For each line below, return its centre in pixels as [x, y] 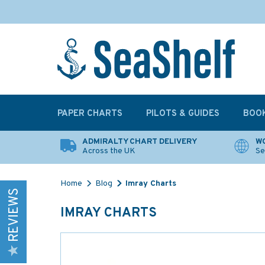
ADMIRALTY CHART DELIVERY [140, 142]
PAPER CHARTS [90, 114]
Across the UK [109, 151]
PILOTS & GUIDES [183, 114]
